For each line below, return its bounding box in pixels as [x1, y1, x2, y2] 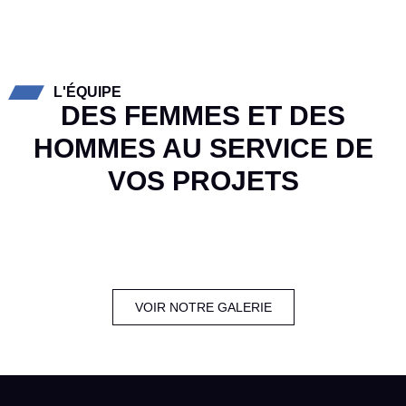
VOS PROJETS [107, 166, 299, 197]
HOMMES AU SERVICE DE [33, 133, 373, 164]
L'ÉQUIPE [53, 84, 121, 101]
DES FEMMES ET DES [61, 101, 345, 131]
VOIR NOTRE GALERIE [134, 300, 272, 315]
